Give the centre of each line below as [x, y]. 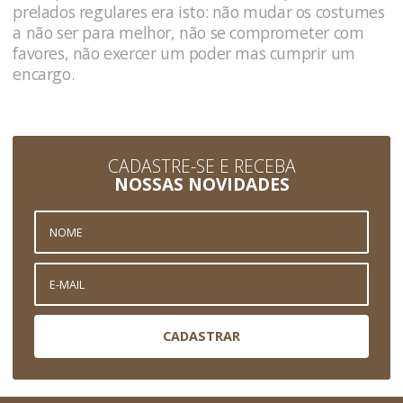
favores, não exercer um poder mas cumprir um [184, 53]
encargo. [44, 73]
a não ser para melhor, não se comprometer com [188, 32]
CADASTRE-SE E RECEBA [201, 166]
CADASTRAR [201, 336]
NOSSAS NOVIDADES [201, 184]
